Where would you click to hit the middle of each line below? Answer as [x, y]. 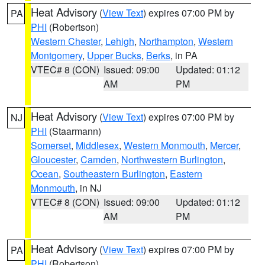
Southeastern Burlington [114, 174]
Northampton [166, 41]
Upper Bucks [114, 55]
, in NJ [88, 188]
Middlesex [97, 145]
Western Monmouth [164, 145]
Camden [98, 159]
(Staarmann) [74, 131]
